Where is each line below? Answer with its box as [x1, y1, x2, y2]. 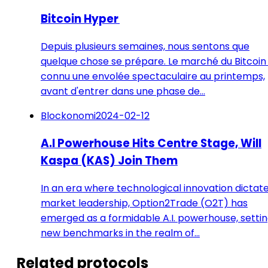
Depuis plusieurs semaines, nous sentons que [41, 39, 249, 54]
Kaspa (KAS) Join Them [41, 152, 178, 169]
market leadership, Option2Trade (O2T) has [41, 196, 248, 210]
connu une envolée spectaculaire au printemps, [41, 69, 265, 84]
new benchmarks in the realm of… [41, 226, 200, 240]
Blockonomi [41, 109, 96, 123]
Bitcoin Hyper [41, 11, 120, 28]
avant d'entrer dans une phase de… [41, 84, 205, 99]
